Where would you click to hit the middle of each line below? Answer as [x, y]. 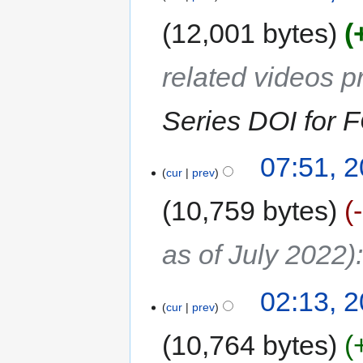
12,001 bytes [250, 33]
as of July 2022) [259, 255]
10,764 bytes [250, 345]
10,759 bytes [250, 211]
